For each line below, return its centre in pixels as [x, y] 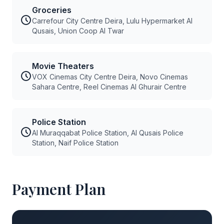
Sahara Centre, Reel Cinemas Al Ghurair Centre [109, 87]
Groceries [52, 10]
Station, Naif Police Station [75, 143]
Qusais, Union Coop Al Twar [78, 31]
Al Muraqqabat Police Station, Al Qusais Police [108, 133]
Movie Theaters [63, 66]
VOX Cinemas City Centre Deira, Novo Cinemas [110, 77]
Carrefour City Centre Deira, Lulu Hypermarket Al [112, 21]
